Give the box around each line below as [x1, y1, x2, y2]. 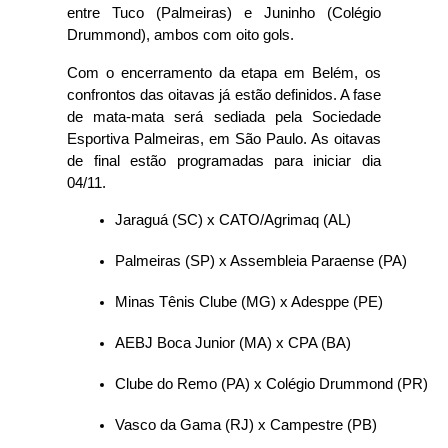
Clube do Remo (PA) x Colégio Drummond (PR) [115, 376, 429, 392]
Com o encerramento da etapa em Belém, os [67, 65, 381, 81]
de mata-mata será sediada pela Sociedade [67, 109, 381, 125]
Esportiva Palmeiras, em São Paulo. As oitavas [67, 131, 381, 147]
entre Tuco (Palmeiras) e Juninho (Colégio [67, 5, 381, 21]
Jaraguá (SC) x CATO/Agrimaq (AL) [115, 212, 352, 228]
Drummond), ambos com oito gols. [67, 27, 295, 43]
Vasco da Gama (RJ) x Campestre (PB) [115, 417, 378, 433]
